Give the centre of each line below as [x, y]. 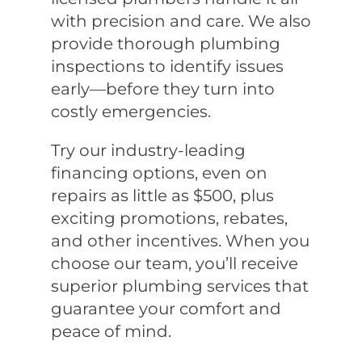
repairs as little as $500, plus [162, 196]
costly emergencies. [130, 112]
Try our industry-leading [148, 151]
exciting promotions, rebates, [169, 219]
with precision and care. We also [181, 21]
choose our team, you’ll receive [174, 264]
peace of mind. [111, 332]
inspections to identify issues [167, 67]
